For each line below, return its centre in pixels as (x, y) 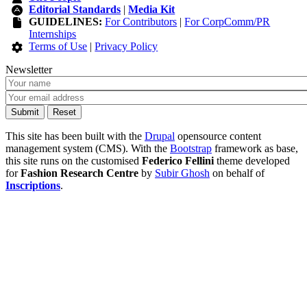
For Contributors (141, 21)
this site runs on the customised (74, 160)
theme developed (252, 160)
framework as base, (255, 148)
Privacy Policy (126, 46)
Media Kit (152, 9)
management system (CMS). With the (88, 148)
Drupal (160, 136)
